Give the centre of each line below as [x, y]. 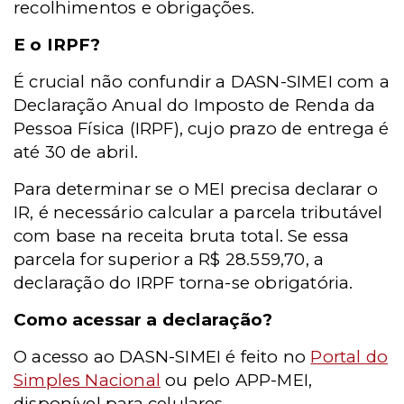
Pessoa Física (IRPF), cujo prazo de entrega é [202, 129]
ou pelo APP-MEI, [237, 380]
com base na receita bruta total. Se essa [182, 236]
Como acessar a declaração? [143, 320]
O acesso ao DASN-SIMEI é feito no [162, 357]
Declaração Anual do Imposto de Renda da [195, 105]
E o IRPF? [57, 45]
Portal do [349, 357]
